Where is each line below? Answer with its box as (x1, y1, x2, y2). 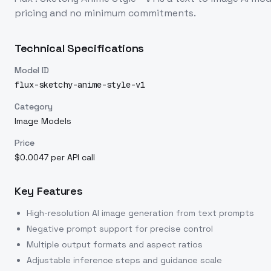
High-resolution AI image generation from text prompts (27, 207, 254, 218)
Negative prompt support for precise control (27, 223, 213, 234)
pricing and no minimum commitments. (15, 7, 196, 19)
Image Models (15, 116, 71, 126)
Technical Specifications (15, 41, 145, 55)
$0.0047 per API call (15, 152, 95, 163)
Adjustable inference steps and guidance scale (27, 255, 222, 266)
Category (15, 101, 53, 112)
